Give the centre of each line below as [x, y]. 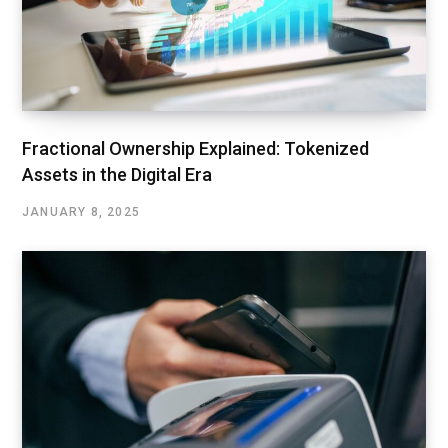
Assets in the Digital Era [117, 174]
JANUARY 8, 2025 [81, 211]
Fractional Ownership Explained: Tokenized [195, 148]
